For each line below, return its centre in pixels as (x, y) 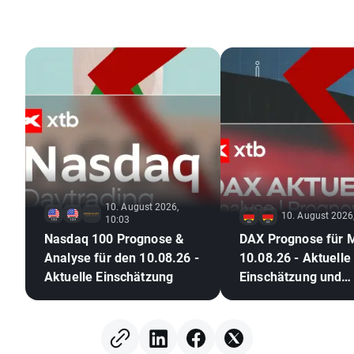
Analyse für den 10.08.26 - (122, 258)
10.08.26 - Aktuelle (295, 258)
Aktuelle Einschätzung (109, 277)
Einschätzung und (291, 277)
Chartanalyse (278, 296)
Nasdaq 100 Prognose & (115, 239)
